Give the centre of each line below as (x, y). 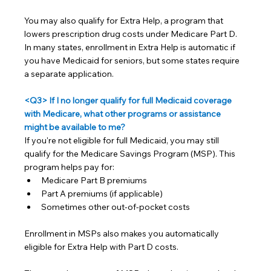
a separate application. (69, 73)
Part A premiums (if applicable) (102, 193)
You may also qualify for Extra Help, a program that (125, 20)
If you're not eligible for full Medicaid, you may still (123, 140)
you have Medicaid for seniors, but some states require (133, 60)
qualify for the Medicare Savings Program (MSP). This (131, 153)
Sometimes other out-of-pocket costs (116, 207)
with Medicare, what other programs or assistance (124, 113)
